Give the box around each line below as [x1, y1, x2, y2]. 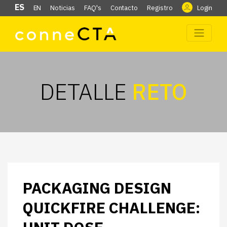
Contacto [110, 4, 138, 12]
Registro [147, 4, 173, 12]
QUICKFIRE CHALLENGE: [23, 198, 200, 217]
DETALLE [40, 77, 132, 106]
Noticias [50, 4, 75, 12]
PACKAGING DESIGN [23, 178, 171, 198]
